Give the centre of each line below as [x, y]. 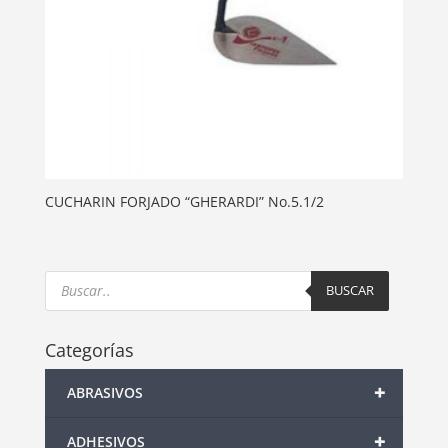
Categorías [89, 349]
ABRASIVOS [104, 392]
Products [73, 276]
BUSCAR [349, 290]
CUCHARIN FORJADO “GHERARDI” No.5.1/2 [184, 201]
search [66, 290]
